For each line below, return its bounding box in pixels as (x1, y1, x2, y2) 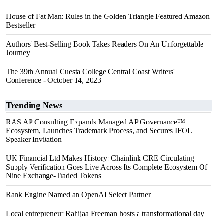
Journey (6, 48, 30, 57)
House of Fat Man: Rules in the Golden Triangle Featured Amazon (6, 12, 210, 20)
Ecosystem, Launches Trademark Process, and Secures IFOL (6, 126, 192, 135)
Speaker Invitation (6, 135, 62, 143)
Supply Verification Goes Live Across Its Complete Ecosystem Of (6, 163, 207, 171)
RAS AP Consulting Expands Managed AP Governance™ (6, 118, 185, 126)
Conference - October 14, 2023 (6, 76, 101, 84)
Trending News (6, 100, 62, 110)
